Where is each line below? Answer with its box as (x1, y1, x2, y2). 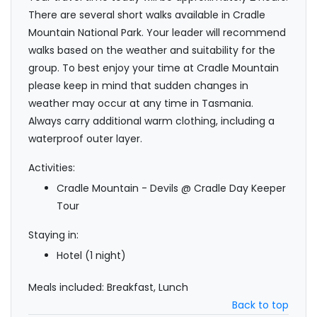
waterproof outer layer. (28, 132, 142, 146)
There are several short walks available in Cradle (28, 8, 265, 23)
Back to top (232, 298, 289, 313)
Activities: (28, 161, 75, 175)
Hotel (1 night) (57, 248, 126, 263)
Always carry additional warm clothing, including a (28, 114, 275, 129)
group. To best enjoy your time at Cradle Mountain (28, 61, 279, 76)
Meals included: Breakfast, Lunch (28, 280, 188, 295)
